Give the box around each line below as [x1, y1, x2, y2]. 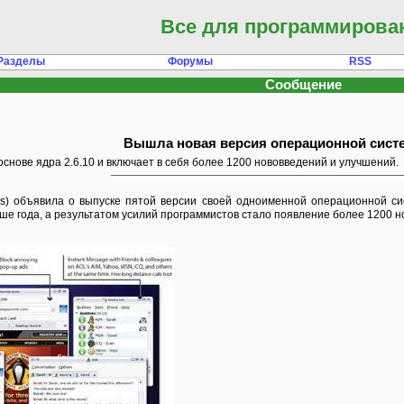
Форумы [168, 55, 213, 68]
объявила [13, 195, 64, 207]
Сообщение [264, 78, 342, 92]
